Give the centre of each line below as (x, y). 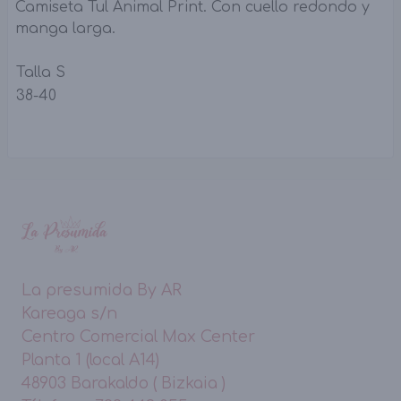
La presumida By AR (102, 290)
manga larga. (65, 29)
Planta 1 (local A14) (90, 359)
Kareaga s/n (69, 313)
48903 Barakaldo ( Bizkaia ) (124, 383)
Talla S (41, 73)
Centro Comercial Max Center (138, 336)
